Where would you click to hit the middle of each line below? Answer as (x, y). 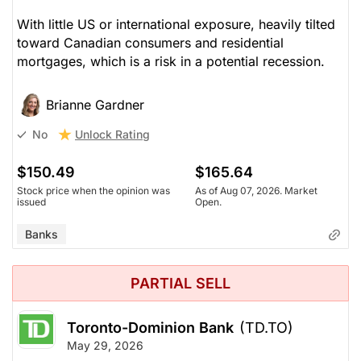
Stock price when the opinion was (93, 190)
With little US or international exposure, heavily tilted (176, 24)
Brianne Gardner (95, 104)
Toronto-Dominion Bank (150, 327)
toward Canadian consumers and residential (150, 42)
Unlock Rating (112, 134)
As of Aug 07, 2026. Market (256, 190)
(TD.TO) (266, 327)
